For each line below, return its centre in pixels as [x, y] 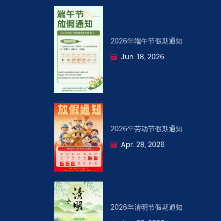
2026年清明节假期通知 [147, 207]
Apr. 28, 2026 [143, 145]
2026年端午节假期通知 [147, 41]
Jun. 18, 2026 [143, 57]
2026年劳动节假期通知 [147, 129]
